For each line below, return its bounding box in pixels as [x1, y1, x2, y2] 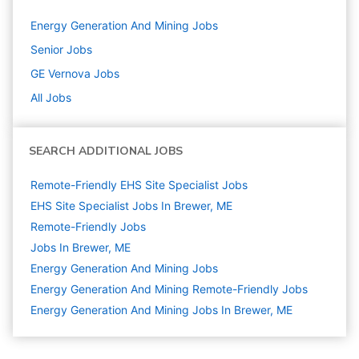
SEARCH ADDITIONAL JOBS [29, 143, 183, 159]
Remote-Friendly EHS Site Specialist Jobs [30, 178, 248, 192]
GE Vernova [30, 67, 91, 80]
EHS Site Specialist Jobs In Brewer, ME [30, 199, 232, 212]
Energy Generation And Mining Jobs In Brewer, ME [30, 303, 292, 317]
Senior [30, 42, 63, 56]
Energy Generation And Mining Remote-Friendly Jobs [30, 282, 308, 296]
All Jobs [30, 91, 71, 104]
